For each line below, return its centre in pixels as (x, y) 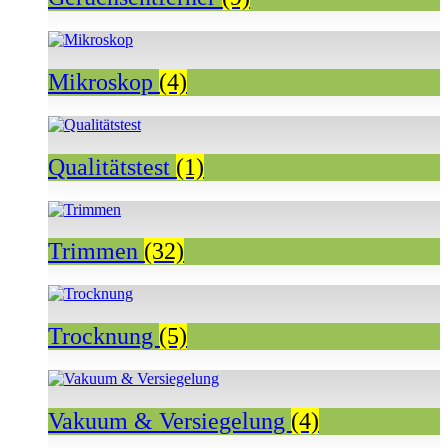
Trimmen (96, 251)
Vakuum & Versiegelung (169, 421)
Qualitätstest (112, 166)
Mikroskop (103, 81)
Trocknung (103, 336)
